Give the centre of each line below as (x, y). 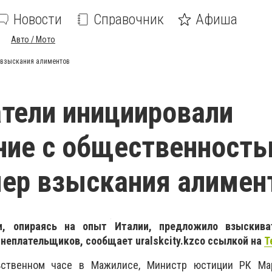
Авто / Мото (33, 39)
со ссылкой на (229, 241)
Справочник (129, 19)
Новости (38, 19)
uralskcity (158, 241)
